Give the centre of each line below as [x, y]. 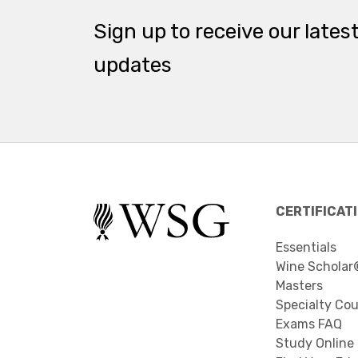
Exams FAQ [309, 324]
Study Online [315, 343]
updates [133, 65]
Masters [299, 286]
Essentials [306, 247]
